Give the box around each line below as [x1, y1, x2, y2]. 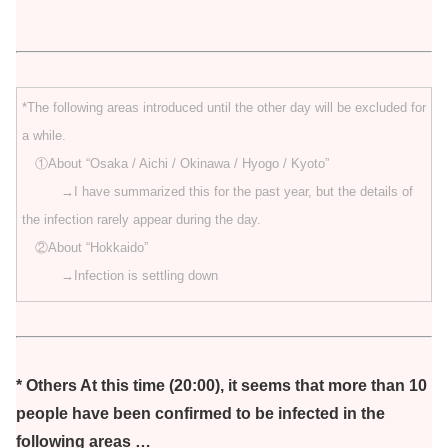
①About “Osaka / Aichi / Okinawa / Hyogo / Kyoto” [22, 156, 329, 172]
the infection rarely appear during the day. [22, 212, 261, 228]
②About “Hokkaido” [22, 240, 148, 256]
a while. [22, 128, 66, 144]
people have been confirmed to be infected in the [16, 405, 385, 423]
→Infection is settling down [22, 268, 218, 284]
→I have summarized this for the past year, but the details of [22, 184, 413, 200]
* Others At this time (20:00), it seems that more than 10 [16, 377, 427, 395]
